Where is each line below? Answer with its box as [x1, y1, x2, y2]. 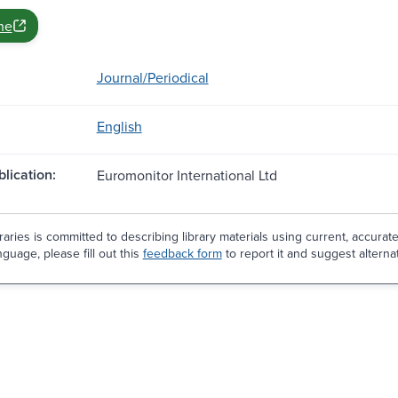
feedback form [142, 243, 222, 262]
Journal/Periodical [96, 67, 209, 87]
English [96, 115, 142, 136]
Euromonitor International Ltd [96, 164, 277, 185]
